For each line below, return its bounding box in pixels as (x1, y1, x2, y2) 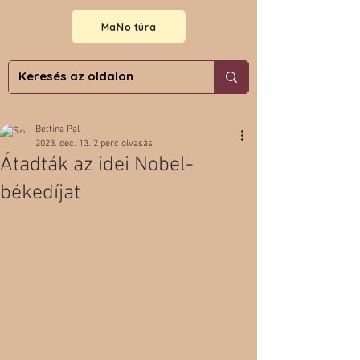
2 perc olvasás (93, 138, 153, 149)
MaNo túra (100, 20, 157, 33)
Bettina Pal (35, 124, 80, 135)
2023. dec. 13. (35, 138, 91, 149)
